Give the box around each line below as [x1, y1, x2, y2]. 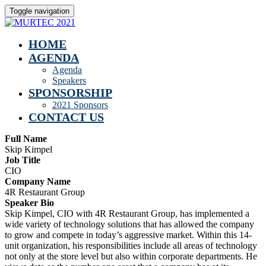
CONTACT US [28, 110, 104, 123]
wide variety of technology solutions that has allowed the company [5, 219, 254, 229]
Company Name [5, 176, 71, 186]
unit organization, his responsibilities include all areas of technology [5, 240, 257, 251]
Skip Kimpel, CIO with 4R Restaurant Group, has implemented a [5, 208, 249, 218]
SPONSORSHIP [28, 86, 112, 99]
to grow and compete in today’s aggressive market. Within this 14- [5, 230, 252, 240]
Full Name [5, 134, 47, 144]
